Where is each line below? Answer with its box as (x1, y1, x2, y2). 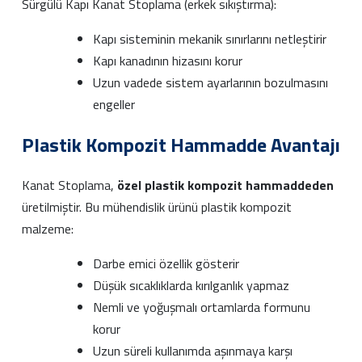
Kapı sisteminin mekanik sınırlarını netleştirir (93, 28, 326, 48)
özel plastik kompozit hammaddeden (117, 175, 334, 195)
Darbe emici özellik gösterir (93, 253, 239, 273)
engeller (93, 94, 135, 114)
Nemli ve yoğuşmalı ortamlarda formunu (93, 297, 310, 317)
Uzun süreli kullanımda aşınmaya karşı (93, 340, 293, 360)
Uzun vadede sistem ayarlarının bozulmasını (93, 72, 328, 92)
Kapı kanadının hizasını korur (93, 50, 242, 70)
